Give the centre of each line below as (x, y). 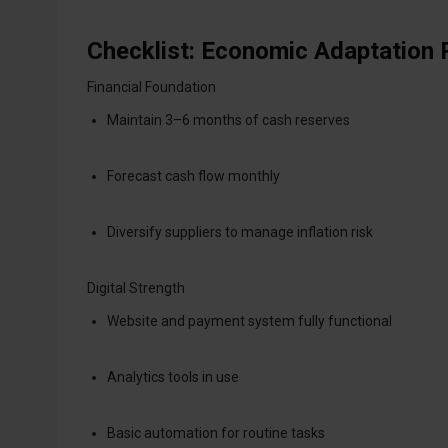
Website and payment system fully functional (249, 320)
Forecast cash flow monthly (193, 175)
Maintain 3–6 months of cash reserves (228, 119)
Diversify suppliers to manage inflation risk (240, 231)
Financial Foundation (151, 86)
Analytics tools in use (173, 376)
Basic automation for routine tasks (216, 432)
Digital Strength (136, 287)
